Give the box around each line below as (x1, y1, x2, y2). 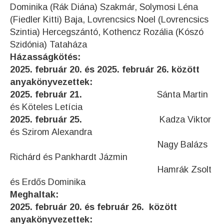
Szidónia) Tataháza (10, 39, 87, 49)
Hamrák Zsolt (10, 164, 211, 174)
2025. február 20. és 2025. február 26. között (10, 64, 199, 74)
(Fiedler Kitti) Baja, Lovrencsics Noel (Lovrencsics (10, 14, 208, 24)
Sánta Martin (157, 89, 208, 99)
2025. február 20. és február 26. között (10, 201, 177, 212)
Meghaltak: (10, 189, 58, 199)
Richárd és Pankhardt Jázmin (10, 151, 127, 162)
